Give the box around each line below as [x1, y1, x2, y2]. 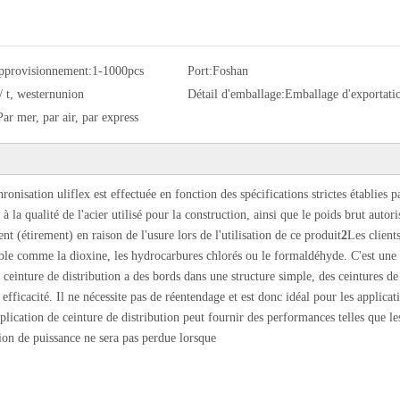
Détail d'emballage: [187, 87, 285, 102]
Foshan [212, 64, 248, 79]
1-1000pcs [91, 64, 144, 79]
